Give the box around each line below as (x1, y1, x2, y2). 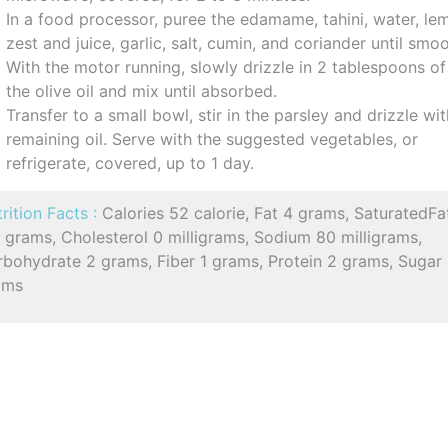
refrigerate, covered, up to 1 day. (6, 153, 255, 173)
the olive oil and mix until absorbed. (6, 81, 278, 101)
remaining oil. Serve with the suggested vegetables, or (6, 129, 419, 149)
